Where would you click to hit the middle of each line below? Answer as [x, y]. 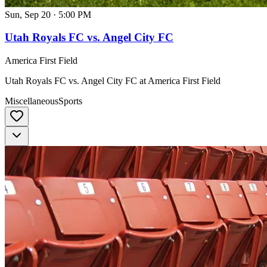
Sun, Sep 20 [28, 14]
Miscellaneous [32, 101]
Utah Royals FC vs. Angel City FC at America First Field [113, 81]
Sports [70, 101]
